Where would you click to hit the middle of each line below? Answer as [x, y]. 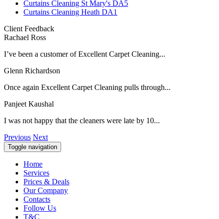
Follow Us [40, 208]
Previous [17, 137]
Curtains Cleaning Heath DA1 [70, 12]
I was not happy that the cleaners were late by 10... [82, 120]
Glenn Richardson [32, 70]
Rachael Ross [25, 37]
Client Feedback [29, 28]
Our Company [46, 190]
